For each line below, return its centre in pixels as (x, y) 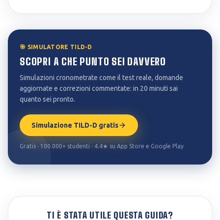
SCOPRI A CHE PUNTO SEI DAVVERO (93, 61)
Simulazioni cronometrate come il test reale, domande (101, 78)
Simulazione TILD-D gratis (75, 125)
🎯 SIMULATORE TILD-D (56, 47)
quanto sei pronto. (47, 99)
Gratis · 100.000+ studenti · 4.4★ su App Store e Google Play (102, 146)
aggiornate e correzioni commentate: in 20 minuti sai (99, 88)
